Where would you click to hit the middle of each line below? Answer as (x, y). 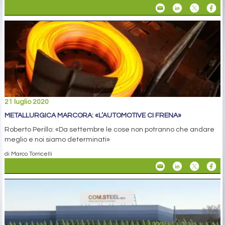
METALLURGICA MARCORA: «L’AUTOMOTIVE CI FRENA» (93, 116)
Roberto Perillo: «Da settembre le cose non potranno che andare (109, 130)
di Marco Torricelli (28, 154)
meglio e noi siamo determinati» (57, 140)
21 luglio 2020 (27, 102)
